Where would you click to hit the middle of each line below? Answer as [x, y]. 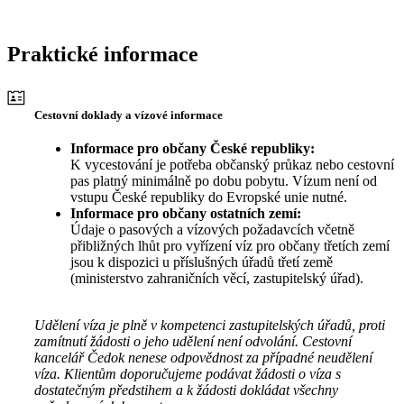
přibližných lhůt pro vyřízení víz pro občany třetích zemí [230, 246]
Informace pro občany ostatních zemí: [186, 214]
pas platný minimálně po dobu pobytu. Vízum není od [224, 181]
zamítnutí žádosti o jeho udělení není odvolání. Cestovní [193, 342]
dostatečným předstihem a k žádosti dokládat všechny [186, 390]
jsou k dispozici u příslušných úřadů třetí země [202, 262]
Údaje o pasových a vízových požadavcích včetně [212, 230]
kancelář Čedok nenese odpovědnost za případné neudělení [203, 358]
